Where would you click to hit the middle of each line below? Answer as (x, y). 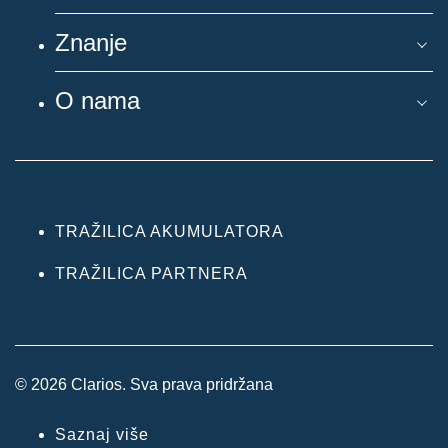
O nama (97, 100)
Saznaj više (102, 434)
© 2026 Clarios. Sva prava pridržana (144, 384)
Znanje (91, 42)
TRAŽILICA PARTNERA (151, 273)
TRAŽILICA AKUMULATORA (169, 231)
